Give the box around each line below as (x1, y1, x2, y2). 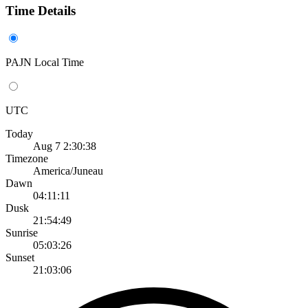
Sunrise (5, 226, 38, 239)
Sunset (5, 251, 34, 263)
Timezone (5, 152, 48, 164)
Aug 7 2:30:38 (33, 140, 96, 152)
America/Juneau (33, 164, 103, 177)
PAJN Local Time (5, 56, 84, 68)
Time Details (5, 3, 76, 19)
